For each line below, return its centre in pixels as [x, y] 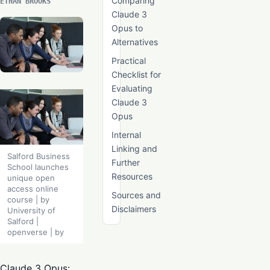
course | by [28, 200]
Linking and [134, 149]
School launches [38, 167]
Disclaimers [134, 209]
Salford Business [39, 156]
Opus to [127, 28]
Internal [126, 135]
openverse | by [36, 232]
